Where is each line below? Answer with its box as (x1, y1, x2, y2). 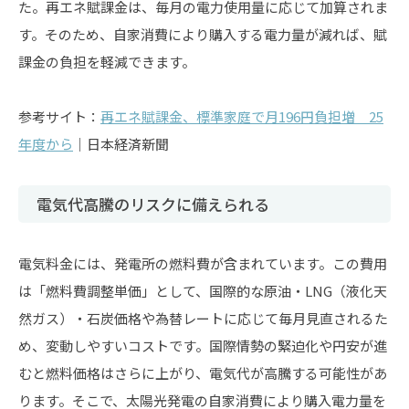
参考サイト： (18, 107, 100, 126)
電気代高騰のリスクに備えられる (37, 193, 269, 215)
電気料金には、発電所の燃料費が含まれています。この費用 (18, 254, 387, 273)
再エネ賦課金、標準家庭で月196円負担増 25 (100, 107, 383, 126)
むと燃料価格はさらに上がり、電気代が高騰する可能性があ (18, 363, 387, 383)
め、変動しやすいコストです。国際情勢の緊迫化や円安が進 (18, 336, 387, 355)
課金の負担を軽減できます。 (18, 52, 195, 71)
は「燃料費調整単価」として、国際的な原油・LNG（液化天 (18, 281, 387, 300)
